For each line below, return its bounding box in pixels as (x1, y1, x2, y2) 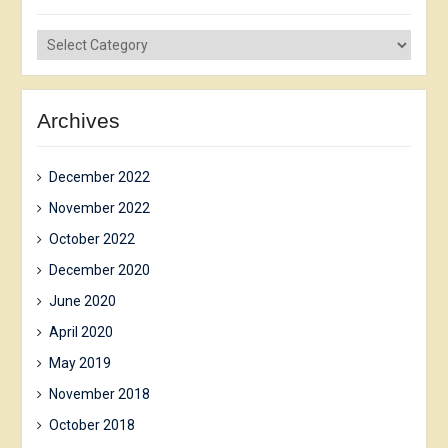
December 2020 (48, 261, 150, 278)
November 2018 (48, 385, 150, 402)
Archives (36, 108, 120, 132)
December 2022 (48, 168, 150, 185)
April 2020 (48, 323, 113, 340)
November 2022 (48, 199, 150, 216)
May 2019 (48, 354, 111, 371)
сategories (35, 51, 103, 68)
